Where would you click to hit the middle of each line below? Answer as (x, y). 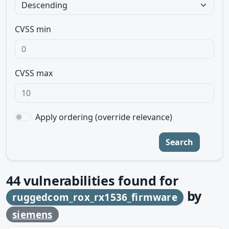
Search (179, 142)
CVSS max (34, 73)
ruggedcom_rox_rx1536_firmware (95, 197)
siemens (32, 214)
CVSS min (33, 29)
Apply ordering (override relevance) (104, 117)
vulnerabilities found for (99, 180)
